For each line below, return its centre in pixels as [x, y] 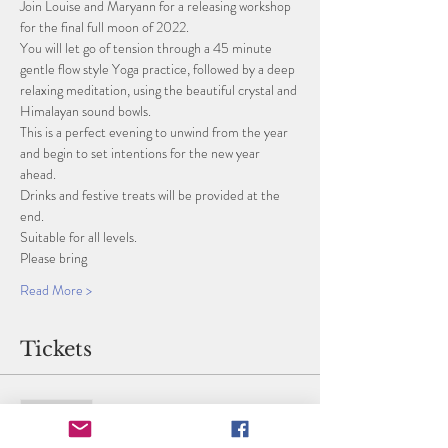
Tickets [56, 348]
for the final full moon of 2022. [106, 26]
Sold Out [56, 409]
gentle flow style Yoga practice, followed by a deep [159, 68]
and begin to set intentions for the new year [141, 152]
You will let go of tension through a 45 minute [147, 47]
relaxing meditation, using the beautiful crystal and [160, 89]
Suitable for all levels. [80, 236]
